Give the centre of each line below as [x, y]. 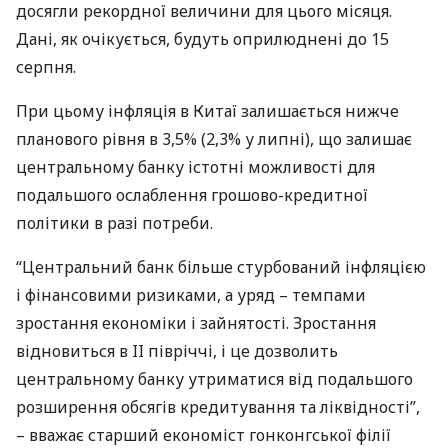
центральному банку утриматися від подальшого [214, 379]
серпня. [46, 67]
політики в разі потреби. [114, 223]
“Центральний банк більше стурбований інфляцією [221, 267]
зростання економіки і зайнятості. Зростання [196, 323]
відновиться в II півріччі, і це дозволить [177, 351]
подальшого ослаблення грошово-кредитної [192, 195]
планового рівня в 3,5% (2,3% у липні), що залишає [214, 139]
